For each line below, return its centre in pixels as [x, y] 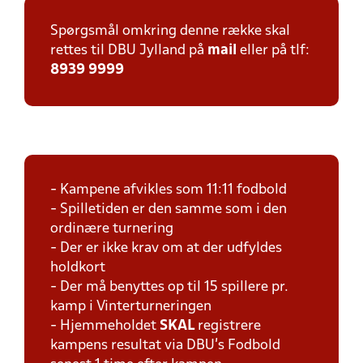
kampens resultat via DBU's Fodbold [165, 346]
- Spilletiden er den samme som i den [169, 209]
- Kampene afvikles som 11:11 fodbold [169, 190]
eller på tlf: [273, 51]
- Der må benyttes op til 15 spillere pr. [169, 287]
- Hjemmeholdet [105, 326]
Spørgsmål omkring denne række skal [170, 31]
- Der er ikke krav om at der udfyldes [166, 248]
